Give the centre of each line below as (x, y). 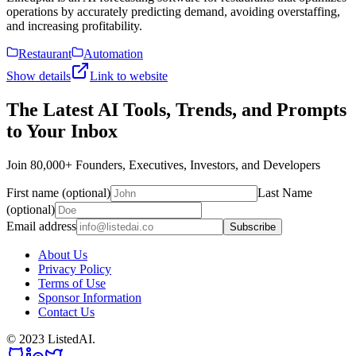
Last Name (285, 192)
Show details (39, 75)
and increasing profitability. (74, 25)
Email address (41, 226)
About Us (63, 254)
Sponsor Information (90, 297)
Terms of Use (72, 283)
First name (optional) (58, 192)
